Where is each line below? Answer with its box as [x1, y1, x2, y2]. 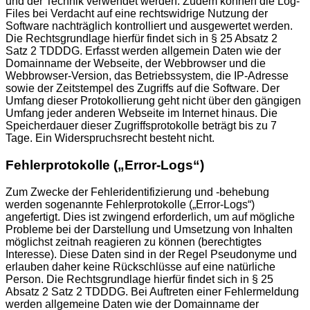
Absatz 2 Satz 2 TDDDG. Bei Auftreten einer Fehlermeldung [6, 285, 299, 298]
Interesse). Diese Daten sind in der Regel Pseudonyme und [6, 248, 297, 260]
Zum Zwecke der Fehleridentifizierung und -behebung [6, 185, 269, 198]
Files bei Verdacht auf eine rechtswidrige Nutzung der [6, 8, 268, 20]
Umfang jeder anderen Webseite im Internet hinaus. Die [6, 107, 277, 120]
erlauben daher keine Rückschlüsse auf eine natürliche [6, 260, 275, 273]
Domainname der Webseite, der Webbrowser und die [6, 57, 266, 70]
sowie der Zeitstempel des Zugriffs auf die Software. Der [6, 82, 280, 95]
